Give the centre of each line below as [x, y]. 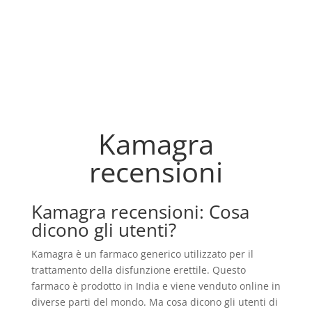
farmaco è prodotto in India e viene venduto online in [156, 286]
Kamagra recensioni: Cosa [140, 212]
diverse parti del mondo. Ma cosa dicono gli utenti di [154, 302]
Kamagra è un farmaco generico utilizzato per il [142, 254]
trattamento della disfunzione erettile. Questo [138, 270]
